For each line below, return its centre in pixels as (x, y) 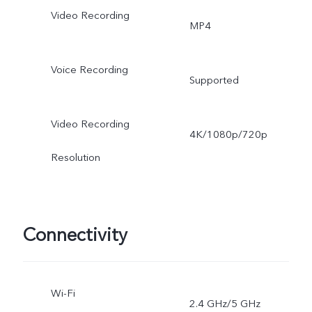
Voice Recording (89, 70)
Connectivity (75, 235)
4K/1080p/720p (228, 134)
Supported (214, 80)
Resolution (75, 158)
